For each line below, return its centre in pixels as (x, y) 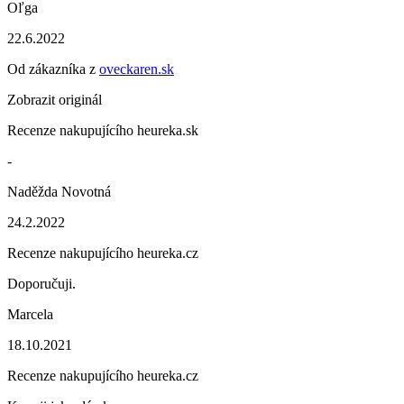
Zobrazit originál (55, 100)
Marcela (30, 314)
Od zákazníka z (53, 69)
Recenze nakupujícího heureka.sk (103, 130)
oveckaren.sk (137, 69)
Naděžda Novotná (59, 192)
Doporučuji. (41, 284)
